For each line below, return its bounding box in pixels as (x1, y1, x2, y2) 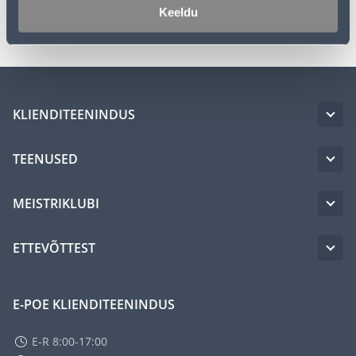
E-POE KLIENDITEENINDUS (13, 295, 175, 313)
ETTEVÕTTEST (13, 238, 95, 257)
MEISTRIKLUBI (13, 194, 99, 212)
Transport (25, 5, 79, 21)
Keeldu (158, 5, 198, 19)
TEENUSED (13, 149, 78, 168)
